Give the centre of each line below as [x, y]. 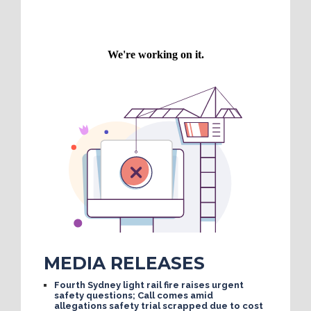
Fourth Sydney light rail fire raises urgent [149, 285]
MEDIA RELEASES [124, 263]
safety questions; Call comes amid [133, 295]
